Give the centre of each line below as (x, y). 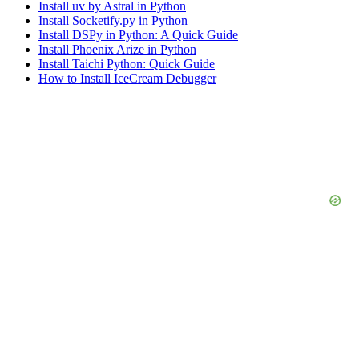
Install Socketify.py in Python (113, 21)
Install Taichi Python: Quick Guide (127, 64)
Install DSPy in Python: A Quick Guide (138, 35)
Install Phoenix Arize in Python (117, 50)
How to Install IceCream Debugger (127, 79)
